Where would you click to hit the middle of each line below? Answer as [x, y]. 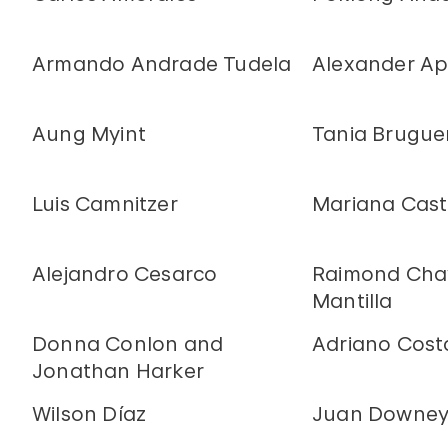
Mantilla [352, 301]
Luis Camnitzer [105, 204]
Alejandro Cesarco [125, 274]
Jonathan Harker [118, 371]
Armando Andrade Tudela [162, 64]
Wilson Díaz [89, 414]
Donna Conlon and [128, 344]
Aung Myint [89, 134]
